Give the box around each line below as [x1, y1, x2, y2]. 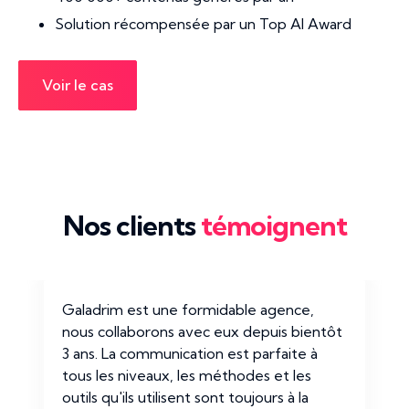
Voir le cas [42, 76, 113, 95]
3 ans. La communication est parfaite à [62, 344, 318, 363]
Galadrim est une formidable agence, [62, 300, 314, 320]
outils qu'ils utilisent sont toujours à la [62, 388, 309, 407]
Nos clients [62, 208, 201, 244]
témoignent [200, 208, 347, 244]
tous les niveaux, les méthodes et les [62, 366, 311, 385]
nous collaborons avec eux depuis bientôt [62, 322, 342, 341]
